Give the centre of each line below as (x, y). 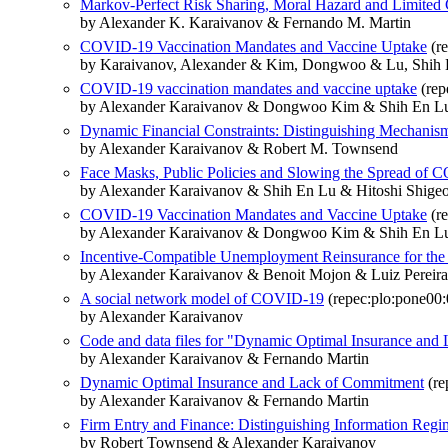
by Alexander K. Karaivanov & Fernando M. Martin (245, 23)
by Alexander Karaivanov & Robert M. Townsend (239, 149)
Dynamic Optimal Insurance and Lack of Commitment (252, 383)
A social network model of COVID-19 (202, 299)
